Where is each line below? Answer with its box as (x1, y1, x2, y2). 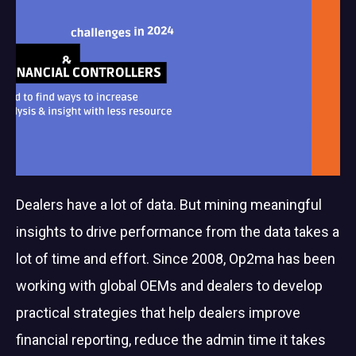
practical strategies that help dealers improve (16, 304, 300, 321)
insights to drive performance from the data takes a (16, 222, 339, 240)
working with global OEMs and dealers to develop (16, 277, 323, 294)
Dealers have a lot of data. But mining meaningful (16, 195, 322, 213)
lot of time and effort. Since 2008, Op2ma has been (16, 250, 335, 267)
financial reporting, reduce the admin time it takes (16, 331, 326, 348)
